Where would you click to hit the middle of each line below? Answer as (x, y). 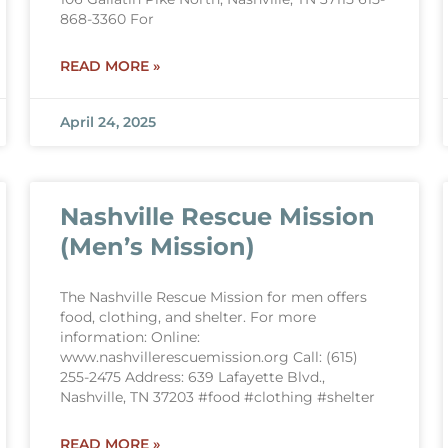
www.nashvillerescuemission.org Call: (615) (208, 357)
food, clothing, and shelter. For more (187, 317)
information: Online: (129, 337)
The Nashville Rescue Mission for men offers (213, 297)
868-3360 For (106, 19)
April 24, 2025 (107, 122)
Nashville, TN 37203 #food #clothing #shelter (217, 397)
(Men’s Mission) (157, 246)
